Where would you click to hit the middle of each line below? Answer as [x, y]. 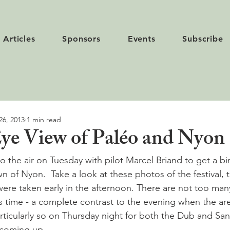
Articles [19, 39]
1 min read [44, 119]
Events [141, 39]
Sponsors [81, 39]
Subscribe [203, 39]
